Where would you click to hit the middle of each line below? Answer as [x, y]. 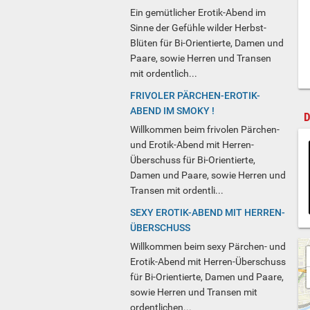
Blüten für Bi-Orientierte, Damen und [207, 43]
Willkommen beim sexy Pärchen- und [208, 247]
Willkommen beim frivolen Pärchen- [205, 130]
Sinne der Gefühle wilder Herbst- [198, 28]
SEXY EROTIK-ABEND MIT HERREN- [208, 213]
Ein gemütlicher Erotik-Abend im [198, 13]
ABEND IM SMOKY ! [172, 111]
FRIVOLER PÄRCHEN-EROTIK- [195, 96]
